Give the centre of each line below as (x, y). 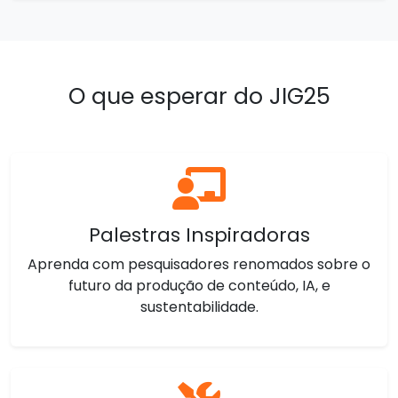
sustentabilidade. (199, 307)
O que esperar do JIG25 (199, 96)
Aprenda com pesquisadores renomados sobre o (199, 264)
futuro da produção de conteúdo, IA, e (199, 286)
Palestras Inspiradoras (199, 235)
